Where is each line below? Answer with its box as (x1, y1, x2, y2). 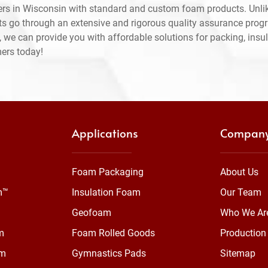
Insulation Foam (72, 187, 141, 199)
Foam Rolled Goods (72, 227, 155, 239)
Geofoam (72, 207, 111, 219)
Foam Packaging (72, 166, 144, 178)
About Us (220, 166, 258, 178)
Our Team (220, 187, 261, 199)
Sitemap (220, 248, 255, 260)
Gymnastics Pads (72, 248, 146, 260)
